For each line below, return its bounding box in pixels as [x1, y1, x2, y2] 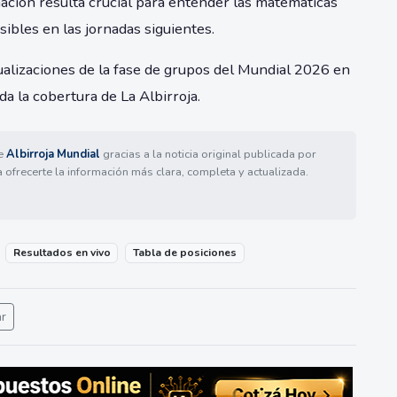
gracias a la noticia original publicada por [100, 146, 316, 163]
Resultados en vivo [12, 245, 111, 261]
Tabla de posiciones [133, 245, 237, 261]
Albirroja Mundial [6, 146, 100, 163]
